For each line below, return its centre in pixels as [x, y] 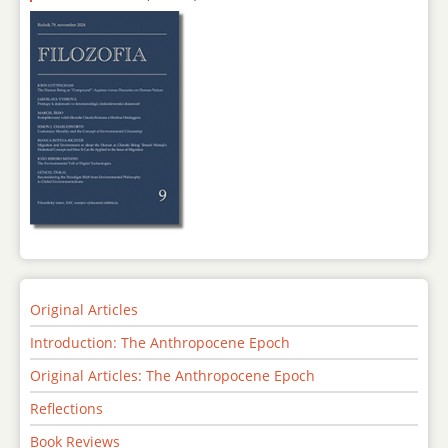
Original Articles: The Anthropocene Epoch [172, 376]
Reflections [66, 409]
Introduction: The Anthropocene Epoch [160, 343]
